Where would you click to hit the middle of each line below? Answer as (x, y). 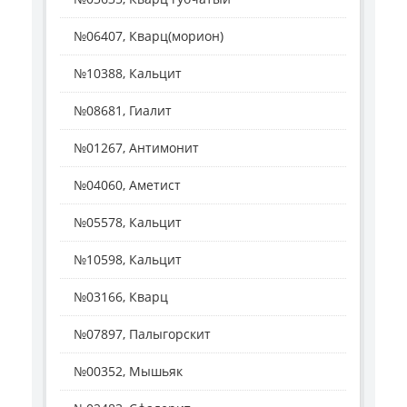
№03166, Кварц (121, 297)
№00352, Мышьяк (128, 372)
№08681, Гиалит (123, 111)
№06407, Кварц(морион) (149, 36)
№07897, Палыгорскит (142, 334)
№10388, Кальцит (128, 74)
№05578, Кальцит (128, 223)
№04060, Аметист (127, 185)
